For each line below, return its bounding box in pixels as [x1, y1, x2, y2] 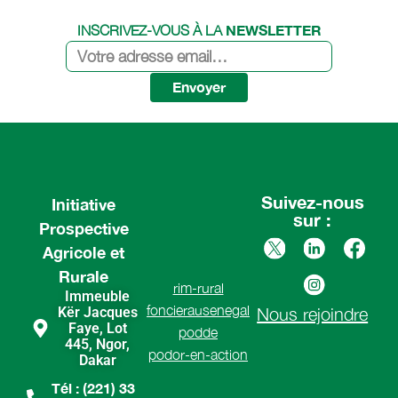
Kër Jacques [57, 303, 138, 321]
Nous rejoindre [257, 303, 369, 324]
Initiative [52, 194, 116, 214]
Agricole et [43, 242, 125, 262]
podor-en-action [148, 346, 248, 363]
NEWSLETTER [225, 20, 322, 38]
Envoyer [172, 78, 226, 96]
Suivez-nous [260, 190, 364, 212]
